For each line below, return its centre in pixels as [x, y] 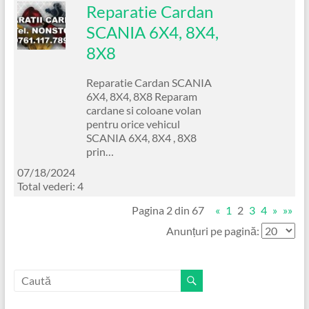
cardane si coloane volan [143, 110]
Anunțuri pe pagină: [213, 230]
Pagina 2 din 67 [168, 210]
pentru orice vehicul [133, 123]
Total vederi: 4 [50, 186]
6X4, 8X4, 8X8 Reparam [141, 96]
